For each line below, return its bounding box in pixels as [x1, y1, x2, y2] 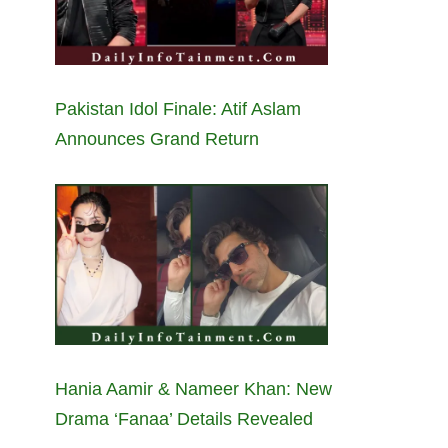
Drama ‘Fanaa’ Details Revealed [55, 409, 313, 430]
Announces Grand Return [55, 129, 259, 150]
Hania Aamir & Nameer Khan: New [55, 379, 332, 400]
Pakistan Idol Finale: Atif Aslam [55, 99, 301, 120]
